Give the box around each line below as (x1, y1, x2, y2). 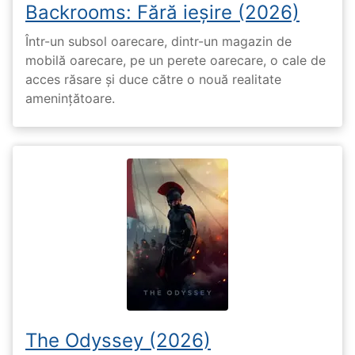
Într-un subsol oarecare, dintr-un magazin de (25, 33, 292, 50)
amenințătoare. (25, 90, 115, 107)
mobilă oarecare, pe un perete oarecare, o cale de (25, 52, 326, 69)
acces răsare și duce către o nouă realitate (25, 71, 281, 88)
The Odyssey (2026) (25, 329, 211, 353)
